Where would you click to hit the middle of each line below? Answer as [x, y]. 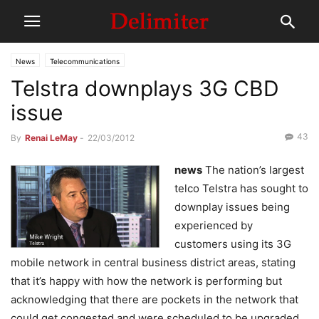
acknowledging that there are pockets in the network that [155, 299]
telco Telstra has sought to [241, 188]
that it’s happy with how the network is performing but [146, 281]
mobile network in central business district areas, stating [153, 262]
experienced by [214, 225]
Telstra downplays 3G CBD [145, 88]
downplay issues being [232, 207]
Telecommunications [85, 61]
